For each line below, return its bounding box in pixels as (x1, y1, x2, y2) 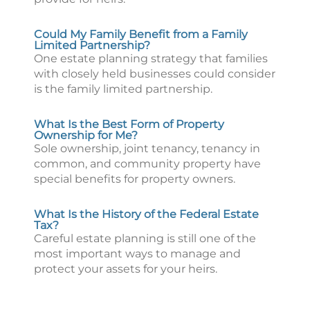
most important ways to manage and (34, 247, 241, 260)
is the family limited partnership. (34, 82, 212, 95)
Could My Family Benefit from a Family (34, 28, 248, 41)
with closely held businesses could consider (34, 67, 275, 80)
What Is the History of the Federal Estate (34, 208, 259, 221)
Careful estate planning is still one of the (34, 232, 256, 245)
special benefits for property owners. (34, 172, 235, 185)
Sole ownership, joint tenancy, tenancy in (34, 142, 260, 155)
